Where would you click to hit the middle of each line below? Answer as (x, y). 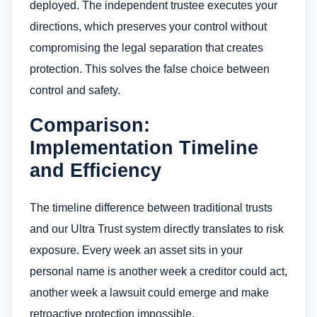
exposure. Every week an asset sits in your (136, 250)
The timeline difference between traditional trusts (151, 207)
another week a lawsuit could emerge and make (149, 292)
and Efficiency (96, 170)
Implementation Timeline (144, 147)
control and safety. (75, 90)
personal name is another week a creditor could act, (158, 271)
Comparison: (90, 125)
